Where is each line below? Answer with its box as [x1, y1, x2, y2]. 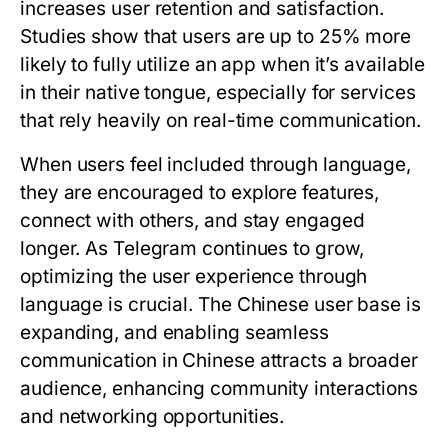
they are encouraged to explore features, [20, 181, 380, 204]
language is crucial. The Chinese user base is [20, 293, 421, 316]
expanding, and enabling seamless [20, 321, 329, 344]
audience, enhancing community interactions [20, 377, 419, 400]
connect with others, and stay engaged [20, 209, 365, 232]
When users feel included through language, [20, 153, 412, 176]
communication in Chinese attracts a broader [20, 349, 418, 372]
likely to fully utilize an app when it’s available [20, 53, 426, 76]
